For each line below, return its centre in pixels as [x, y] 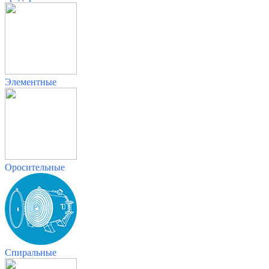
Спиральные [31, 252]
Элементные [31, 82]
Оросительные [35, 167]
